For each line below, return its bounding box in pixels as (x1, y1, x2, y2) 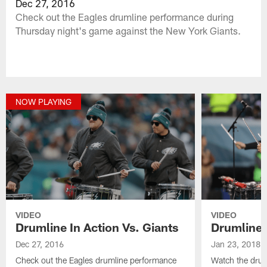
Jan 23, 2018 (210, 239, 260, 250)
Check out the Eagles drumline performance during (15, 10, 234, 23)
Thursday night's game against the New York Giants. (15, 24, 241, 36)
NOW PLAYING (15, 97, 72, 107)
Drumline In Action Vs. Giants (15, 220, 179, 235)
